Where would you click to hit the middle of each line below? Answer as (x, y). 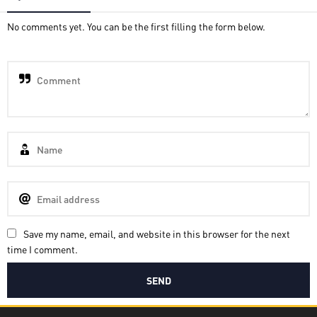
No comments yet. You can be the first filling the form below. (136, 26)
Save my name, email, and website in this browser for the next (157, 233)
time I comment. (42, 249)
